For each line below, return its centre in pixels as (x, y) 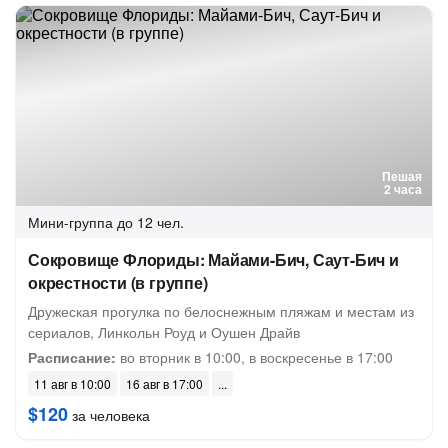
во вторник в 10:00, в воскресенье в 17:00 (254, 357)
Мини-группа (70, 222)
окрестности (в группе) (118, 282)
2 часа (403, 189)
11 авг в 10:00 (72, 383)
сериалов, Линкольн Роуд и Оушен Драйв (164, 332)
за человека (109, 415)
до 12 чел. (150, 222)
